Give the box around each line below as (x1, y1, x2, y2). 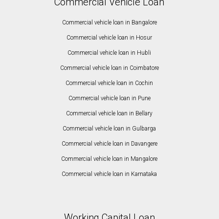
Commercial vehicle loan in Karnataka (62, 171, 157, 178)
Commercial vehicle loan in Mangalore (61, 155, 158, 163)
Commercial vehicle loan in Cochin (66, 80, 153, 87)
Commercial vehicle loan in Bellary (66, 110, 153, 117)
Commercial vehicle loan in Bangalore (62, 19, 157, 26)
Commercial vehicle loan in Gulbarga (63, 125, 156, 132)
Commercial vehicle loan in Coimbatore (60, 65, 159, 72)
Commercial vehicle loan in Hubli (67, 49, 152, 57)
